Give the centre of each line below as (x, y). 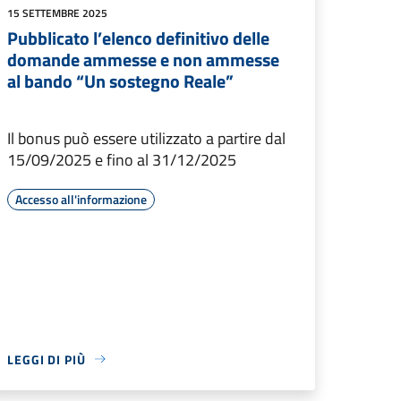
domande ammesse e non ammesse (143, 59)
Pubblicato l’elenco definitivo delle (138, 38)
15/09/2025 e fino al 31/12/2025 (122, 159)
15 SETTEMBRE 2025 (57, 13)
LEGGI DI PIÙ (47, 359)
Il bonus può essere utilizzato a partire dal (146, 138)
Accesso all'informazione (81, 199)
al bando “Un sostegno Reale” (120, 81)
